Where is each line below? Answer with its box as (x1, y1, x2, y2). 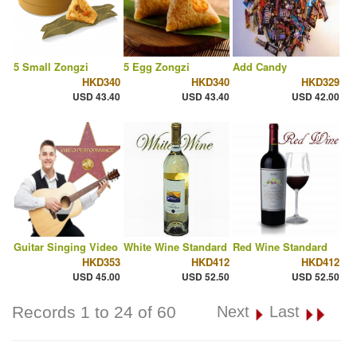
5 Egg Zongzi (123, 59, 190, 75)
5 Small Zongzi (14, 59, 88, 75)
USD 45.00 (72, 269, 120, 284)
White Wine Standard (123, 239, 227, 255)
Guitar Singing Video (14, 239, 118, 255)
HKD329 (300, 74, 339, 90)
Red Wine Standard (233, 239, 328, 255)
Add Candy (233, 59, 288, 75)
